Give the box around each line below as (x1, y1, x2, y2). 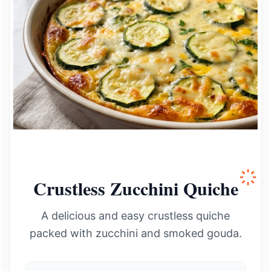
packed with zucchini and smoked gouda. (29, 226, 242, 240)
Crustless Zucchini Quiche (33, 174, 238, 201)
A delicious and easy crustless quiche (41, 209, 230, 222)
